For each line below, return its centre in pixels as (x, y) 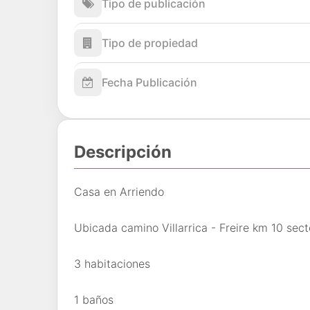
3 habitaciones (112, 263)
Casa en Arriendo (119, 191)
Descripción (123, 152)
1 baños (94, 299)
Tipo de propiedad (150, 43)
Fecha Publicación (149, 83)
